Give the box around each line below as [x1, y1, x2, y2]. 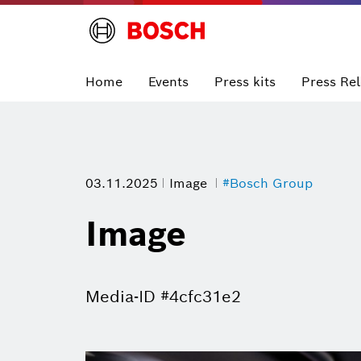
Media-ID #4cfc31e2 [85, 286, 241, 308]
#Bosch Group [222, 175, 313, 192]
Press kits [214, 73, 276, 90]
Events [148, 73, 189, 90]
